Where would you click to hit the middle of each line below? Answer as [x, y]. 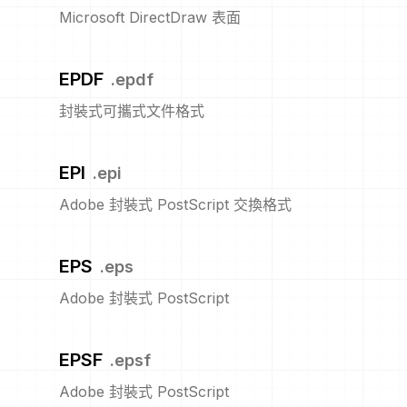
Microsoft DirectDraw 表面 [150, 17]
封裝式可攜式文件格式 [132, 111]
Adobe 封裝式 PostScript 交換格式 [175, 204]
